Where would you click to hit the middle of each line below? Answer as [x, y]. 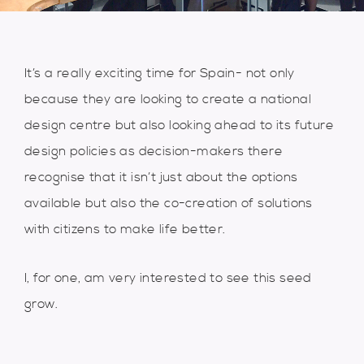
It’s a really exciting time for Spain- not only [160, 73]
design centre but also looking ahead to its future [179, 125]
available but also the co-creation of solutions [169, 203]
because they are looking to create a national [168, 99]
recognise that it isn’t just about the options [161, 177]
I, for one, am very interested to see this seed [168, 277]
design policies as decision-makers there [154, 151]
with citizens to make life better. [125, 229]
